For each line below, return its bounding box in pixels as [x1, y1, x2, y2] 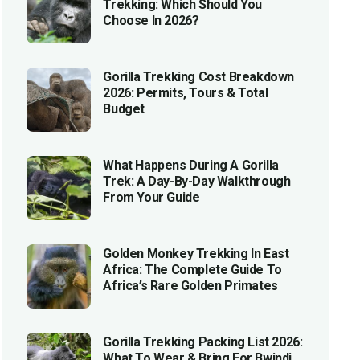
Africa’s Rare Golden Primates [103, 278, 278, 294]
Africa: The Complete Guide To [103, 262, 282, 278]
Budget [103, 101, 145, 117]
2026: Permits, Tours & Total [103, 85, 268, 101]
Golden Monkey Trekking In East [103, 246, 289, 262]
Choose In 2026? [103, 13, 199, 29]
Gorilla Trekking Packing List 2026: [103, 334, 303, 350]
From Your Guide [103, 190, 200, 206]
